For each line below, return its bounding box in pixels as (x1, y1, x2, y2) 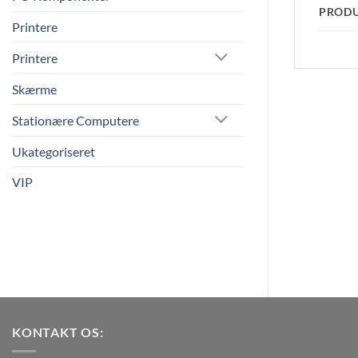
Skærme (12, 82, 57, 97)
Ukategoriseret (12, 143, 95, 159)
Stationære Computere (12, 113, 139, 129)
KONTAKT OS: (12, 324, 104, 340)
